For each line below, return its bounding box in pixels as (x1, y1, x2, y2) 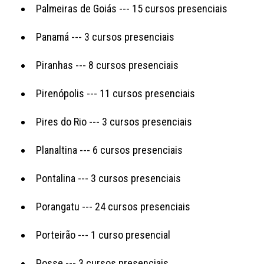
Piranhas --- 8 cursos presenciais (36, 58, 179, 71)
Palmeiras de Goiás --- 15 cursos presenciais (36, 2, 227, 15)
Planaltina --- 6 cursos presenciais (36, 143, 183, 156)
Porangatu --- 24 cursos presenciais (36, 200, 190, 213)
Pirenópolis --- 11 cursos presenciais (36, 87, 195, 100)
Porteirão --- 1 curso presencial (36, 228, 170, 241)
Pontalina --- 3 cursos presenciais (36, 171, 181, 184)
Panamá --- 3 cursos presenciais (36, 30, 174, 43)
